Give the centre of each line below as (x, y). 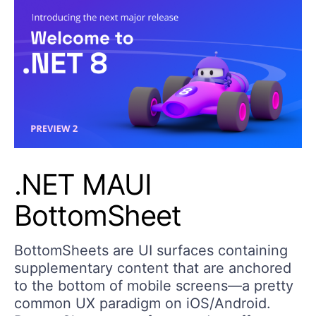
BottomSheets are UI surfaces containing (151, 251)
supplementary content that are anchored (153, 268)
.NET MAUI (83, 185)
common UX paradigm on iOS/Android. (142, 304)
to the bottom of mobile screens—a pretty (154, 286)
